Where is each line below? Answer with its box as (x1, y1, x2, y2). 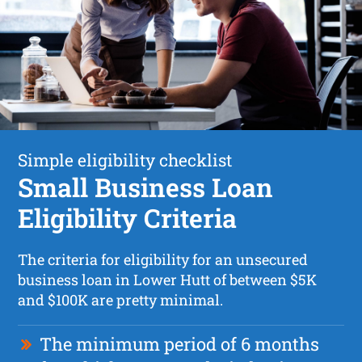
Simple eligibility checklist (18, 148, 233, 171)
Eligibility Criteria (18, 200, 238, 235)
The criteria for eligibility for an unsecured (18, 249, 309, 269)
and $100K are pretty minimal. (18, 289, 224, 309)
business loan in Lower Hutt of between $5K (18, 269, 318, 289)
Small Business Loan (18, 169, 274, 204)
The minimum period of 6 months (40, 331, 320, 356)
